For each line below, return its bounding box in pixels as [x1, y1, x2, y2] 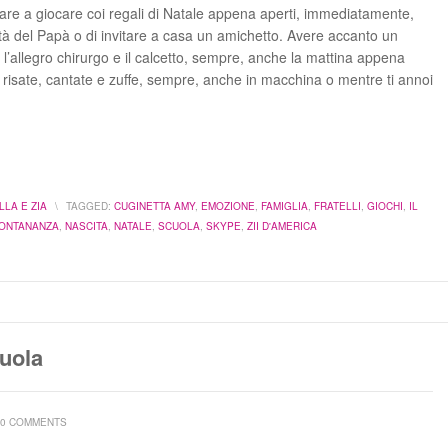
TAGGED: [66, 199, 111, 213]
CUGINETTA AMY [114, 199, 195, 213]
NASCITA [65, 219, 108, 233]
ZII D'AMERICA [247, 219, 317, 233]
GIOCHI [367, 199, 403, 213]
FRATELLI [314, 199, 361, 213]
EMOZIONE [201, 199, 255, 213]
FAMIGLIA [261, 199, 308, 213]
